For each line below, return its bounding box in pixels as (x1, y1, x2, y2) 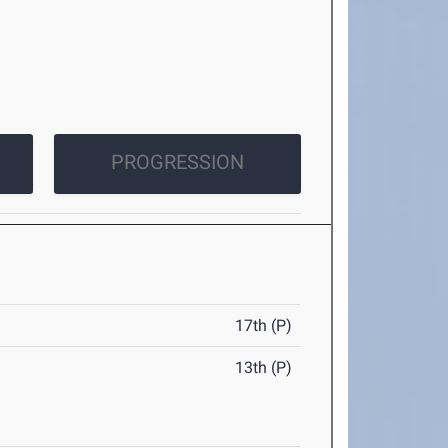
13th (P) (235, 358, 293, 377)
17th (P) (235, 316, 293, 335)
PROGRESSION (110, 150, 244, 174)
